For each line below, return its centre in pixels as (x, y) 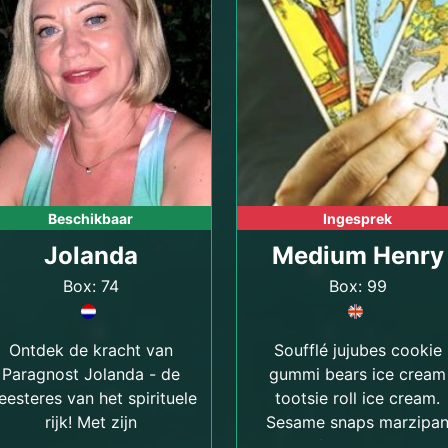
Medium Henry (357, 255)
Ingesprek (357, 218)
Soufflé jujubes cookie (357, 350)
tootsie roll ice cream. (357, 398)
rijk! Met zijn (90, 422)
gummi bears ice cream (357, 374)
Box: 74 (90, 286)
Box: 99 (357, 286)
